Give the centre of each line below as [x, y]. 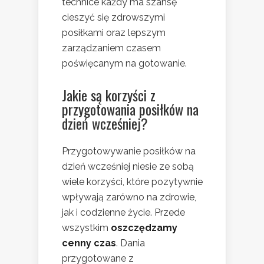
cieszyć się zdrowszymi [113, 18]
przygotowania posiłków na [130, 109]
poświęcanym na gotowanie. [124, 64]
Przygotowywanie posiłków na [129, 151]
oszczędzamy [144, 228]
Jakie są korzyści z [109, 95]
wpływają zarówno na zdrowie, [129, 197]
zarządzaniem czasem [111, 48]
